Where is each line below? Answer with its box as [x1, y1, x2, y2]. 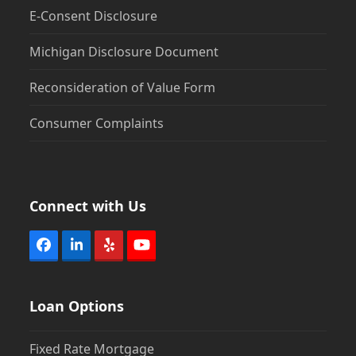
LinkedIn [75, 241, 133, 261]
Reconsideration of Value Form [29, 79, 216, 97]
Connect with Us [29, 196, 147, 216]
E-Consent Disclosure [29, 7, 158, 25]
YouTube [140, 241, 198, 261]
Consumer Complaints [29, 114, 164, 133]
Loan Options [29, 296, 125, 316]
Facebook [42, 241, 107, 261]
